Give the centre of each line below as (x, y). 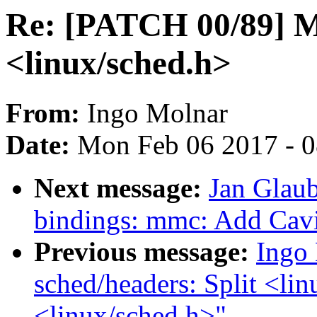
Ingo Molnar (157, 113)
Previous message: (145, 252)
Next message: (121, 188)
